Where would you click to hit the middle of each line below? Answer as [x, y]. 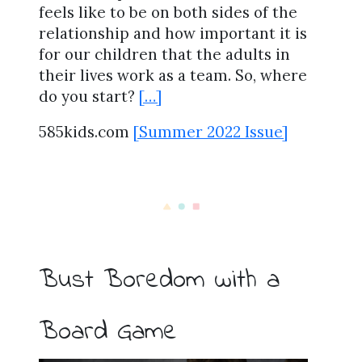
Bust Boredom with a [159, 281]
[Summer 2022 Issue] [210, 132]
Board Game [108, 333]
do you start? [89, 96]
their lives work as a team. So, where [173, 75]
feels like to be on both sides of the [168, 12]
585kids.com [86, 132]
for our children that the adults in [164, 54]
